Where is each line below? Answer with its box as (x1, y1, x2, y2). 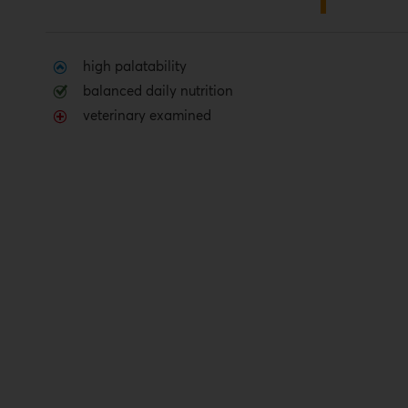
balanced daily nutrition (83, 85, 234, 98)
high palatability (83, 60, 188, 74)
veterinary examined (83, 109, 212, 123)
